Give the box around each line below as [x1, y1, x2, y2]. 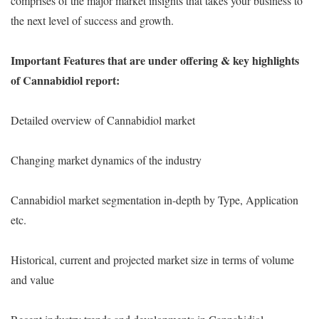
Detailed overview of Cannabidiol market [11, 112, 195, 127]
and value [11, 271, 54, 287]
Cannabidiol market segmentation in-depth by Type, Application [11, 192, 298, 207]
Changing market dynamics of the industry [11, 152, 202, 167]
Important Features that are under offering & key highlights [11, 51, 299, 68]
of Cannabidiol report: [11, 71, 120, 88]
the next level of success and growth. [11, 12, 174, 28]
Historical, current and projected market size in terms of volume [11, 251, 294, 267]
